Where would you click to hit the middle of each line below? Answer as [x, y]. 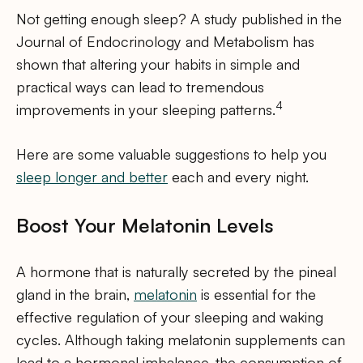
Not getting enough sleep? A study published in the [179, 19]
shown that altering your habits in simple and [158, 64]
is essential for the [256, 295]
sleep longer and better [92, 177]
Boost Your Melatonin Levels [145, 225]
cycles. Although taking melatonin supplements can [181, 340]
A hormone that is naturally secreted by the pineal [176, 272]
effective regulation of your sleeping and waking [170, 317]
